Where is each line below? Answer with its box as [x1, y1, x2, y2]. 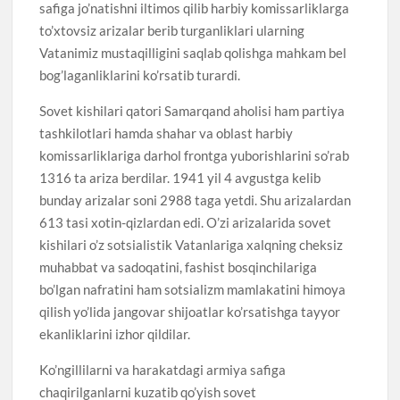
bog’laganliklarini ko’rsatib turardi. [39, 66, 241, 83]
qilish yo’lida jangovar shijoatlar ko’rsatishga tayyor [39, 303, 341, 320]
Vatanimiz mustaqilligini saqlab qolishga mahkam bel [39, 44, 347, 61]
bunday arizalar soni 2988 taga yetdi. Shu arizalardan [39, 191, 352, 208]
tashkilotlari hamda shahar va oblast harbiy [39, 124, 294, 141]
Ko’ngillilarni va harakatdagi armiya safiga [39, 361, 287, 378]
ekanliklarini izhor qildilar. [39, 325, 191, 342]
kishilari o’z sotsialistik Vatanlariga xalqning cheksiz [39, 236, 344, 253]
